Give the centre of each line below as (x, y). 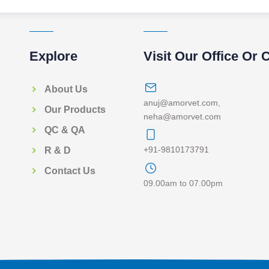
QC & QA (65, 130)
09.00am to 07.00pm (183, 183)
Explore (53, 56)
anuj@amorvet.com (181, 103)
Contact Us (70, 171)
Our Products (75, 109)
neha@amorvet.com (182, 117)
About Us (66, 89)
